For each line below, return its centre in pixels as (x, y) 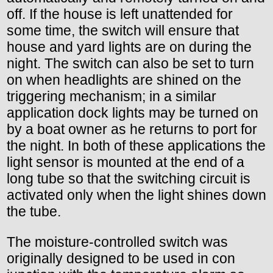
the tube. (34, 212)
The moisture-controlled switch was (117, 242)
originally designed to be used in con (121, 259)
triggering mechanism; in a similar (112, 97)
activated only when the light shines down (136, 195)
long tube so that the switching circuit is (129, 179)
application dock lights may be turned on (133, 113)
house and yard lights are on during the (129, 47)
